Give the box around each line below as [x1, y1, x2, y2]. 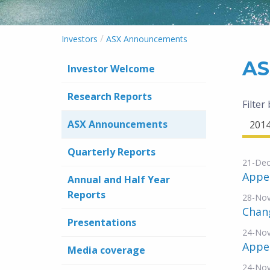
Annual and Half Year [67, 173, 170, 186]
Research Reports [67, 90, 152, 103]
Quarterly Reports [67, 145, 155, 159]
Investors [61, 33, 98, 45]
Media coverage [67, 243, 145, 257]
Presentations [67, 216, 136, 229]
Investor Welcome [67, 62, 155, 75]
